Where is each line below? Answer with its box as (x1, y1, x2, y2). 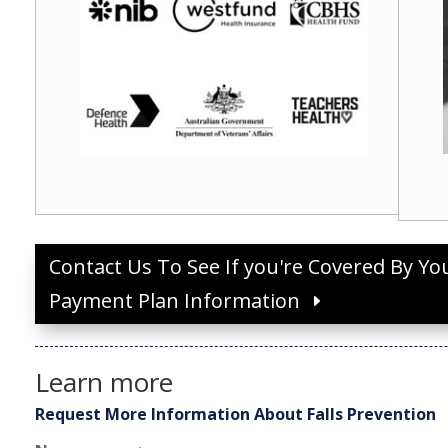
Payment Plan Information (49, 287, 301, 315)
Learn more (35, 364, 174, 401)
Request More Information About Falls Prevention (35, 403, 437, 426)
